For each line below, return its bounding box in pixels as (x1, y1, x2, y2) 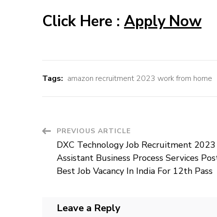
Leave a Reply (57, 201, 121, 215)
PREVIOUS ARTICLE (57, 126, 131, 136)
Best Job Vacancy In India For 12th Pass (57, 165, 213, 177)
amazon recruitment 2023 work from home (67, 73, 212, 84)
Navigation (42, 144, 118, 165)
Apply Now (124, 11, 201, 32)
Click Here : (42, 11, 124, 32)
